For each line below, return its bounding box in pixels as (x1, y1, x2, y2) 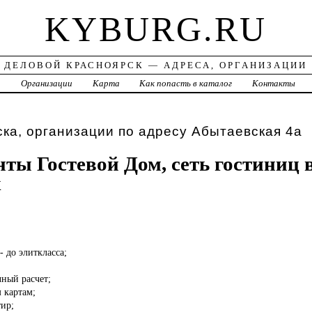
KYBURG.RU (45, 10, 267, 49)
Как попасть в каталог (139, 78, 233, 89)
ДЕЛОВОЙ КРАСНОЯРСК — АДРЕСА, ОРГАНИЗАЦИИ (4, 60, 308, 71)
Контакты (252, 78, 296, 89)
